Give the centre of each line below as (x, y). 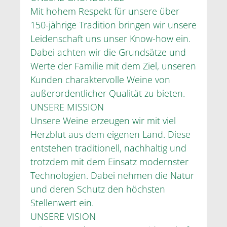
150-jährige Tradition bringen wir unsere (113, 25)
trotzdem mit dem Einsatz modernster (109, 161)
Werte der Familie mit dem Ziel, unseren (113, 66)
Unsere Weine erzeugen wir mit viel (103, 120)
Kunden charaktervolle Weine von (100, 79)
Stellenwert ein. (62, 202)
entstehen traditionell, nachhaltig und (108, 148)
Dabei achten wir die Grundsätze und (108, 52)
